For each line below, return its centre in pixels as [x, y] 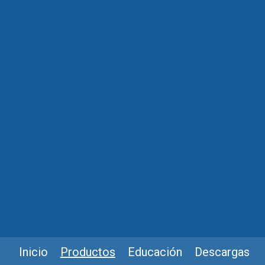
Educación [155, 252]
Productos [88, 252]
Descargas [222, 252]
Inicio [33, 252]
